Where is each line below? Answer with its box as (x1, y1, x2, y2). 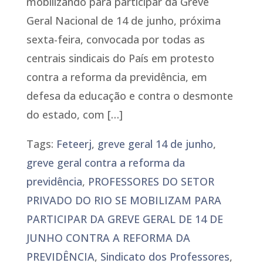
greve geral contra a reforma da (26, 155, 185, 170)
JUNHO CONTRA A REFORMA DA (26, 230, 190, 245)
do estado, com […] (26, 107, 123, 122)
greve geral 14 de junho (97, 136, 213, 151)
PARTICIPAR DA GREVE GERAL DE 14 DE (26, 211, 223, 226)
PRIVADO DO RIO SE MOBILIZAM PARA (26, 193, 221, 207)
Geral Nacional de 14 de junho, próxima (26, 13, 221, 28)
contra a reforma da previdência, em (26, 69, 207, 84)
